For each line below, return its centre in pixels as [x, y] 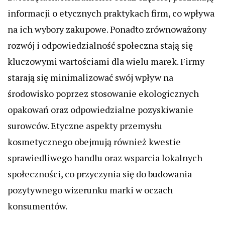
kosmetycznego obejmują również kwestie [94, 142]
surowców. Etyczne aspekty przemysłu [85, 126]
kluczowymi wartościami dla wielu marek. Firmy [106, 62]
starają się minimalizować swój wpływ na [90, 78]
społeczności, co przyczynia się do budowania [100, 174]
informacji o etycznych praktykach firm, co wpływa [111, 13]
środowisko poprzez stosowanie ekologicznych [103, 94]
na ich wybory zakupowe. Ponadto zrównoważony [107, 29]
